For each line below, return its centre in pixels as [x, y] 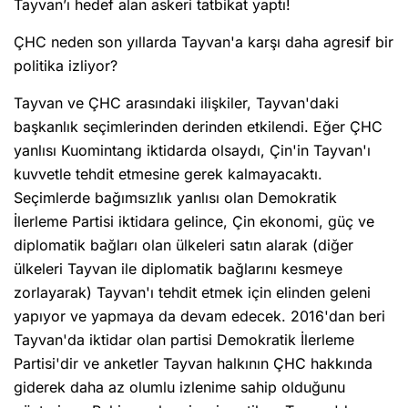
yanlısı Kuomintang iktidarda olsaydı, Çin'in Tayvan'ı [192, 151]
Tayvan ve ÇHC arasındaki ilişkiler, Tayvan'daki [176, 103]
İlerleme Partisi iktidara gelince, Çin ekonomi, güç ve [194, 222]
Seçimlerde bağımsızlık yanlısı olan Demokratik [175, 198]
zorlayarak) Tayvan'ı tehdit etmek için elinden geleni [192, 293]
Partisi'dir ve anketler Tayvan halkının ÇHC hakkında [193, 364]
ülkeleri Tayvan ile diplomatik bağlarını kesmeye [178, 269]
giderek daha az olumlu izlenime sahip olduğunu [179, 388]
